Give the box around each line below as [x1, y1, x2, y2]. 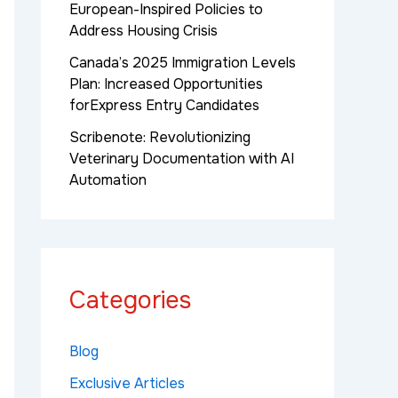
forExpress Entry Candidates [69, 96, 259, 115]
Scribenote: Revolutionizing [69, 128, 251, 147]
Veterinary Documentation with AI [69, 149, 294, 169]
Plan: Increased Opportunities [69, 75, 263, 94]
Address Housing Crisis [69, 21, 218, 41]
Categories [69, 285, 191, 316]
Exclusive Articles [69, 374, 185, 394]
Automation [69, 171, 147, 190]
